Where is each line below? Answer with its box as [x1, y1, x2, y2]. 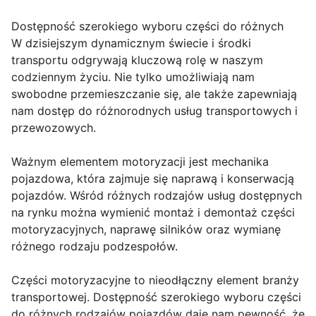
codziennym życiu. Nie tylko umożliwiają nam [11, 70, 255, 85]
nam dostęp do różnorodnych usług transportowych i [11, 104, 298, 119]
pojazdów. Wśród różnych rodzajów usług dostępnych [11, 188, 302, 203]
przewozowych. [11, 121, 96, 135]
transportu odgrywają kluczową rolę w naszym [11, 53, 263, 68]
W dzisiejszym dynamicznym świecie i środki [11, 36, 251, 51]
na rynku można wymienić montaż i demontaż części [11, 205, 295, 220]
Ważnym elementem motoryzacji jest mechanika [11, 154, 269, 169]
